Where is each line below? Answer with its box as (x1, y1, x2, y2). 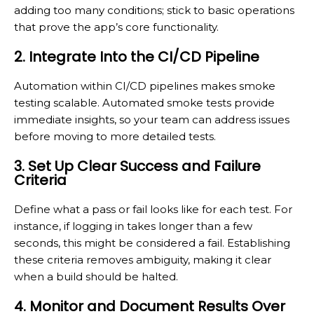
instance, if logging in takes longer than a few (14, 219, 252, 233)
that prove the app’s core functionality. (14, 20, 219, 34)
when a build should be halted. (14, 269, 178, 283)
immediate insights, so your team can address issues (14, 112, 289, 126)
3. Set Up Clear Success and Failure (14, 156, 261, 176)
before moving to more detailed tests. (14, 129, 216, 143)
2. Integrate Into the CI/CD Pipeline (14, 46, 259, 67)
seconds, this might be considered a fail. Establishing (14, 235, 290, 250)
